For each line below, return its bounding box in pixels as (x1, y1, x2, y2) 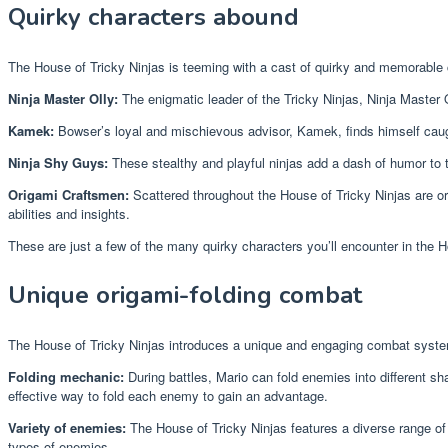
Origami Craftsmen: (8, 185, 129, 205)
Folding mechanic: (8, 367, 124, 387)
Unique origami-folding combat (8, 279, 362, 312)
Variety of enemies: (8, 418, 126, 438)
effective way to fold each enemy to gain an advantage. (8, 386, 328, 406)
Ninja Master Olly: (8, 89, 118, 109)
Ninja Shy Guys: (8, 153, 108, 173)
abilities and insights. (8, 204, 130, 224)
